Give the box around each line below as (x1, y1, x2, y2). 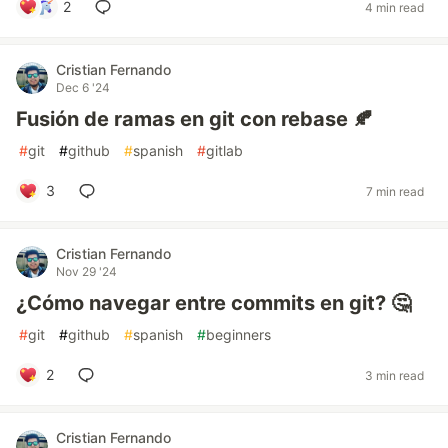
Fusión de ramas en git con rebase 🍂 (16, 107, 373, 131)
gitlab (206, 142, 243, 159)
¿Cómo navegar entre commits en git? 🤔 (16, 291, 411, 315)
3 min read (365, 367, 424, 383)
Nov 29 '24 (56, 264, 117, 279)
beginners (206, 326, 271, 343)
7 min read (366, 183, 424, 199)
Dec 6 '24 (56, 80, 110, 95)
